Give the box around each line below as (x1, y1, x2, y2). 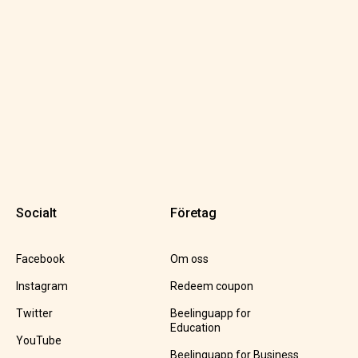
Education (169, 321, 221, 335)
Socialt (15, 205, 57, 221)
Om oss (169, 253, 209, 266)
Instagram (15, 280, 68, 293)
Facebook (15, 253, 65, 266)
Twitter (15, 307, 53, 320)
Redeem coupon (169, 280, 253, 293)
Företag (169, 205, 217, 221)
